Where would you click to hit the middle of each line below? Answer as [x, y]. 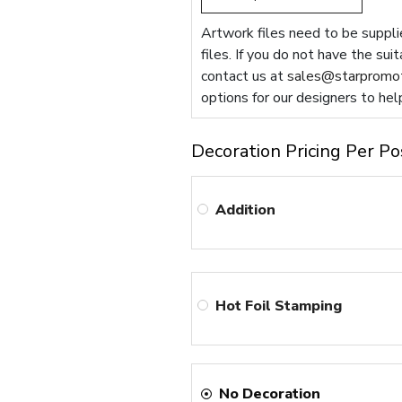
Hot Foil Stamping [279, 306]
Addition [246, 210]
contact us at [245, 76]
